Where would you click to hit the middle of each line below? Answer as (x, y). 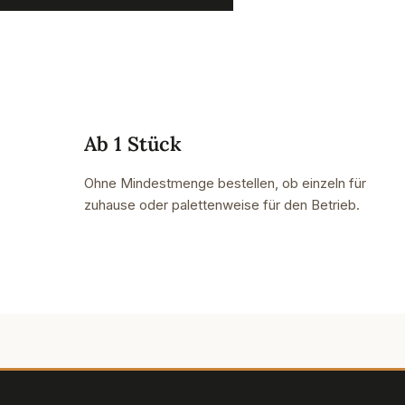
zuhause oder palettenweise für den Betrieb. (222, 205)
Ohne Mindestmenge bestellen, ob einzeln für (226, 183)
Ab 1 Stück (133, 144)
